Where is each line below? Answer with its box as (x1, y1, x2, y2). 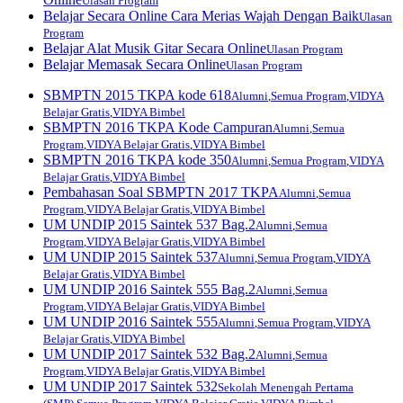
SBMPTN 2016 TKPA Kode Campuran (43, 119, 273, 135)
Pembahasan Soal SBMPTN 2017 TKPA (43, 184, 279, 200)
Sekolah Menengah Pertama (218, 380, 354, 394)
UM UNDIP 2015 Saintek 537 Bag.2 (43, 216, 255, 232)
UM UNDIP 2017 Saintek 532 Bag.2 (43, 345, 255, 362)
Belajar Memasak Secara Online (43, 56, 226, 72)
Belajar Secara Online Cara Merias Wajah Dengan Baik (43, 7, 359, 23)
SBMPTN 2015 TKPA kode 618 (43, 86, 231, 103)
